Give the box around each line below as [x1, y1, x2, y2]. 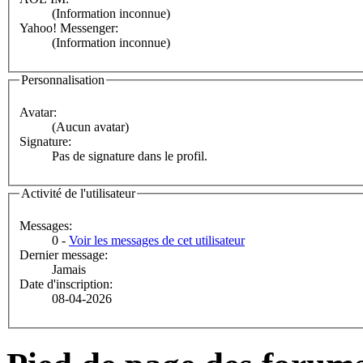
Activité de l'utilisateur [21, 186, 135, 201]
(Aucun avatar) [52, 120, 129, 135]
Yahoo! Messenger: [19, 21, 118, 36]
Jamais [52, 262, 86, 276]
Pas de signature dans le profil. [52, 149, 207, 164]
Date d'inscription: [19, 276, 113, 291]
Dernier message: [19, 247, 108, 262]
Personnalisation [21, 73, 105, 88]
